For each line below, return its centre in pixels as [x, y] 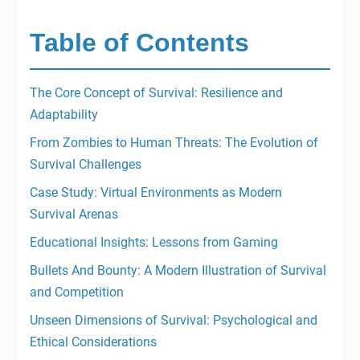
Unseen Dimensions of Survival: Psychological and [173, 321]
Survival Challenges [85, 165]
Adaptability [63, 115]
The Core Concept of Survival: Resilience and [156, 93]
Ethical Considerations [93, 342]
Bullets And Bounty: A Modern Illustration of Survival [178, 271]
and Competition [76, 292]
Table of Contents [139, 43]
